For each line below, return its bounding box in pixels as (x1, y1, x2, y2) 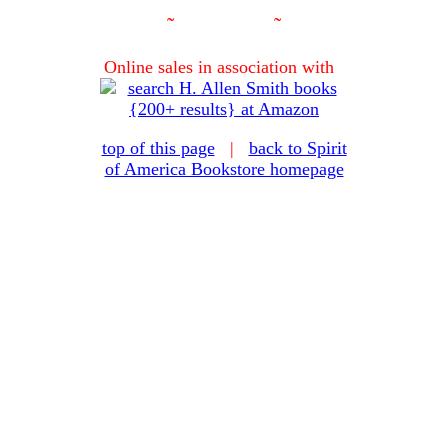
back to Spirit (248, 138, 347, 159)
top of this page (101, 138, 215, 159)
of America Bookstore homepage (104, 159, 344, 180)
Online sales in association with (104, 57, 344, 78)
